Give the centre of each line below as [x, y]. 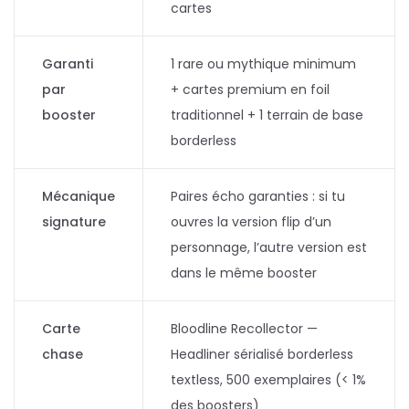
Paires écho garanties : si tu [258, 196]
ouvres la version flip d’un [251, 222]
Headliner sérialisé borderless [262, 354]
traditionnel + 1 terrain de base [267, 115]
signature [74, 222]
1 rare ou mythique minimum [263, 64]
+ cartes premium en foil [250, 89]
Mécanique [79, 196]
